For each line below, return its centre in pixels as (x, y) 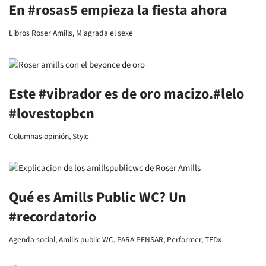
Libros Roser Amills (41, 33)
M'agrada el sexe (104, 33)
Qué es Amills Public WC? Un (98, 197)
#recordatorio (53, 217)
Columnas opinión (39, 136)
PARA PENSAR (140, 240)
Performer (184, 240)
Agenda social (32, 240)
